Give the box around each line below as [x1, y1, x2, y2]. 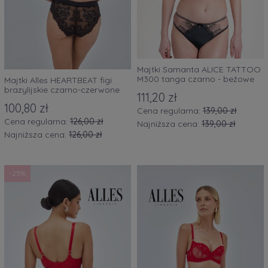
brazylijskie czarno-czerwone [4, 84, 120, 96]
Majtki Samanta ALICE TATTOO [137, 64, 261, 75]
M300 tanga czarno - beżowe [137, 74, 254, 85]
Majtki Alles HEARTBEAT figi [4, 75, 112, 86]
